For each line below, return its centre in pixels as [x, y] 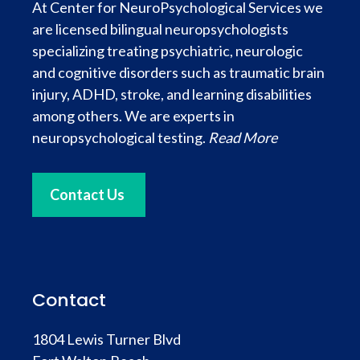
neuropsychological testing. [120, 137]
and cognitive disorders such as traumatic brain [178, 72]
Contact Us [87, 194]
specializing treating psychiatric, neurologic [168, 51]
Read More [243, 137]
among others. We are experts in [133, 116]
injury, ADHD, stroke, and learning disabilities [172, 94]
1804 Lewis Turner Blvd [106, 339]
